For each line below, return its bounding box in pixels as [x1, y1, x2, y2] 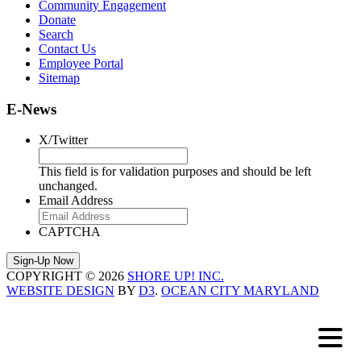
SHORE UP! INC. [127, 269, 224, 284]
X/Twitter [39, 133, 88, 147]
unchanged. [39, 179, 98, 193]
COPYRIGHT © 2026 [6, 269, 127, 284]
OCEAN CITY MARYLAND [161, 284, 319, 298]
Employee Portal [39, 56, 123, 70]
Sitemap [39, 70, 80, 85]
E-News [6, 100, 56, 118]
